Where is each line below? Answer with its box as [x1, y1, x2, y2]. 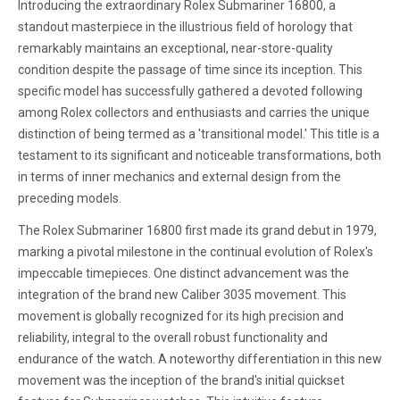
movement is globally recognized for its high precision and [18, 308, 344, 323]
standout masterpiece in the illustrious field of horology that [18, 19, 353, 34]
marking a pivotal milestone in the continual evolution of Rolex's [18, 244, 373, 259]
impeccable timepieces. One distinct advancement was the [18, 265, 349, 280]
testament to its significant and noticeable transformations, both [18, 147, 381, 162]
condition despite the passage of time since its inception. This [18, 62, 362, 77]
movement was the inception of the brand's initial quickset [18, 372, 345, 387]
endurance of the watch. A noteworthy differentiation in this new [18, 351, 382, 366]
